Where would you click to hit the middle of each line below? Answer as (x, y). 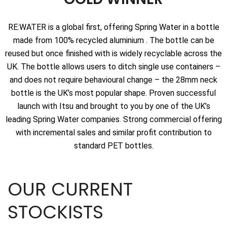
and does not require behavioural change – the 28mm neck (113, 80)
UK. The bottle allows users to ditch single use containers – (113, 66)
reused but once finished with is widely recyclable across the (113, 53)
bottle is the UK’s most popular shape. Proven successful (113, 93)
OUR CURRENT (70, 189)
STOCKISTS (55, 212)
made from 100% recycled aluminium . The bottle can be (113, 40)
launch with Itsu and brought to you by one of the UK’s (113, 106)
